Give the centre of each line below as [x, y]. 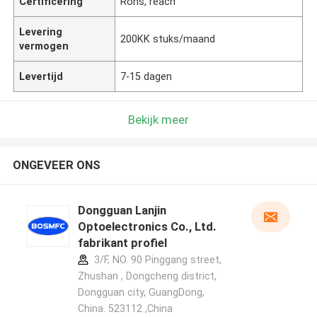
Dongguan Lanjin [122, 211]
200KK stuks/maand [168, 39]
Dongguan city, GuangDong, [141, 293]
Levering [41, 31]
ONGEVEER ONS [56, 165]
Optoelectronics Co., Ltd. [147, 227]
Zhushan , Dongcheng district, [147, 276]
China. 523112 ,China [125, 309]
